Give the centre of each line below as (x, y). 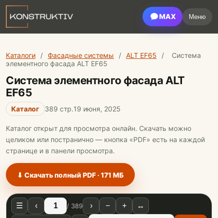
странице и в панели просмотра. (60, 151)
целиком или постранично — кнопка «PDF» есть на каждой (105, 139)
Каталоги (21, 55)
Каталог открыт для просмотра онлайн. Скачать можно (99, 128)
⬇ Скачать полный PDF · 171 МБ (70, 175)
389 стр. (59, 109)
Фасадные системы (81, 55)
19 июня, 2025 (97, 109)
